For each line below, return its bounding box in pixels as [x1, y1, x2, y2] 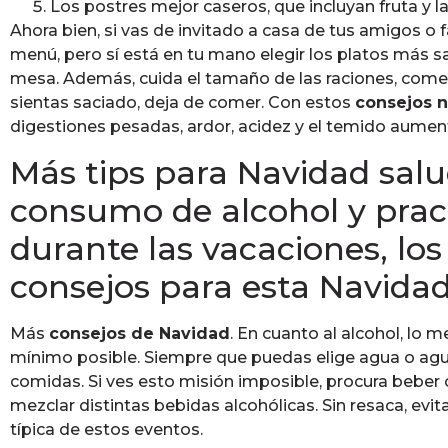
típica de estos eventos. [10, 419, 203, 439]
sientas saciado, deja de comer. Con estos [10, 93, 355, 113]
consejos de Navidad [49, 323, 230, 343]
